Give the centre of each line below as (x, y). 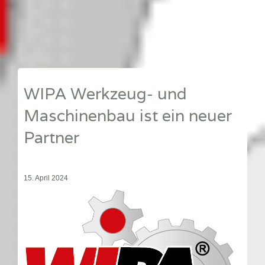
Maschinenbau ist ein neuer (128, 115)
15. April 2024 (46, 178)
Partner (51, 137)
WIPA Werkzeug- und (105, 93)
